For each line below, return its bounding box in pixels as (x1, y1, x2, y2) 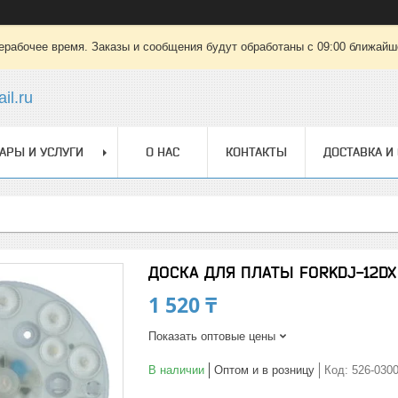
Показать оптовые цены (148, 330, 275, 343)
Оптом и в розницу (214, 363, 314, 377)
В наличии (148, 363, 204, 377)
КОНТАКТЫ (226, 145, 287, 159)
